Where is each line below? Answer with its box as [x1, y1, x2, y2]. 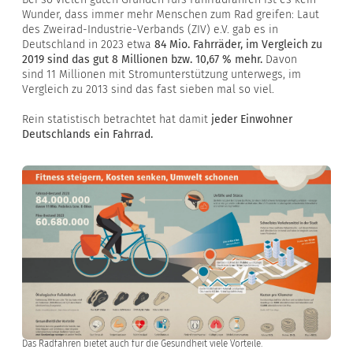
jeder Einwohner [211, 113, 292, 127]
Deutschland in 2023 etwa [22, 38, 154, 52]
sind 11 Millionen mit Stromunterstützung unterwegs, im [22, 68, 301, 82]
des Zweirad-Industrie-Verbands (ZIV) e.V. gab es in [22, 23, 278, 37]
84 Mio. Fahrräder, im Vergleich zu [154, 38, 322, 52]
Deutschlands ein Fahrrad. [22, 128, 156, 142]
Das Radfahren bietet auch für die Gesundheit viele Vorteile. [22, 337, 262, 349]
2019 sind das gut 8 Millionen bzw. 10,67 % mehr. [22, 53, 262, 67]
